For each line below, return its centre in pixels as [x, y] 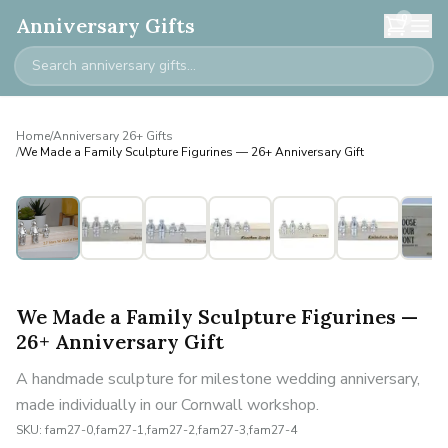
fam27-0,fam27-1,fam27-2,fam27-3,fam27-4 [171, 430]
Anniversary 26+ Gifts [113, 136]
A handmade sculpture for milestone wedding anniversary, [218, 379]
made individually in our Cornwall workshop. [167, 405]
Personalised [91, 208]
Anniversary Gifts [105, 25]
